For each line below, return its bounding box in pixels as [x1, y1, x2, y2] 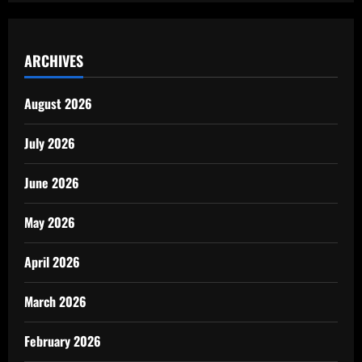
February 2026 [24, 330, 101, 351]
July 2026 [24, 133, 75, 153]
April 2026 [24, 251, 80, 271]
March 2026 [24, 291, 86, 311]
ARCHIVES [24, 49, 83, 71]
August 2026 [24, 93, 92, 113]
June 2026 [24, 172, 79, 192]
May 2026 [24, 212, 75, 232]
